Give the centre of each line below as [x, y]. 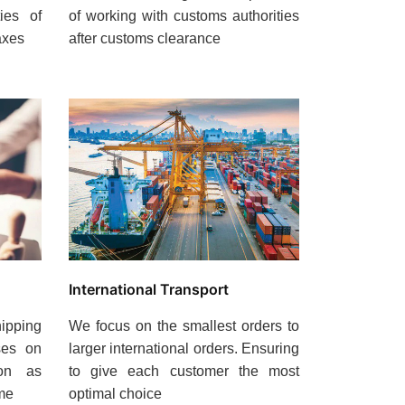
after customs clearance [145, 39]
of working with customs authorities [184, 16]
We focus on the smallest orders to [184, 325]
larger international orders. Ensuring [184, 348]
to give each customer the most [184, 371]
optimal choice [115, 393]
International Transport [149, 289]
